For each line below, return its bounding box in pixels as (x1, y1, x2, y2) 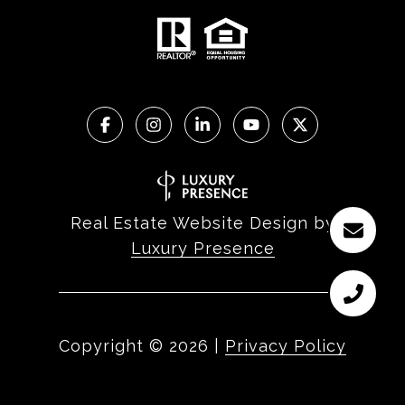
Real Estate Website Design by (70, 213, 335, 233)
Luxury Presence (130, 239, 275, 259)
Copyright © (59, 336, 164, 356)
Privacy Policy (225, 336, 346, 356)
